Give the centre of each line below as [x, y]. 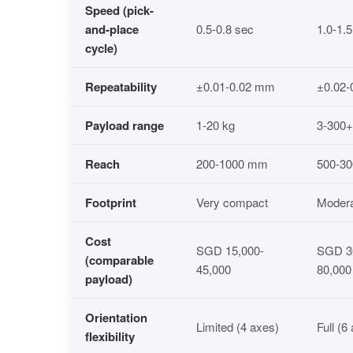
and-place [112, 29]
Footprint [111, 202]
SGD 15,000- [230, 250]
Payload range [124, 125]
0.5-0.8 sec [225, 28]
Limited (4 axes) [238, 326]
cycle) [101, 48]
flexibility [110, 336]
